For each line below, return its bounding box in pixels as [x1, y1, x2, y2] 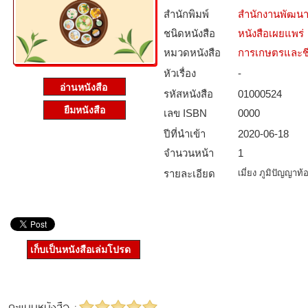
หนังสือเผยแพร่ [238, 27, 304, 39]
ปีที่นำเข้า [164, 128, 206, 140]
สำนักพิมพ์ [164, 8, 209, 20]
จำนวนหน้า [164, 147, 214, 159]
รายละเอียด [164, 168, 215, 179]
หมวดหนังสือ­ [164, 47, 221, 58]
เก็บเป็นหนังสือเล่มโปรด [30, 244, 131, 255]
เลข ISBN [164, 107, 207, 119]
